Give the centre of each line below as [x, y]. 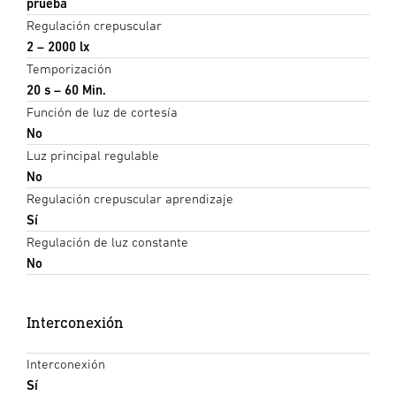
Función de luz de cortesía [102, 111]
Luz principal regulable [93, 155]
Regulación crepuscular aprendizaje [130, 198]
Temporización [69, 68]
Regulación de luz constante [107, 241]
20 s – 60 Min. [66, 89]
